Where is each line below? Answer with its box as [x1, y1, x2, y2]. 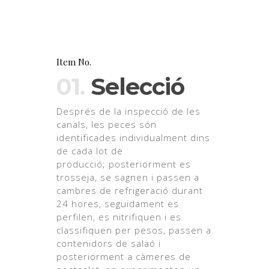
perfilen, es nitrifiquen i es [56, 211, 182, 223]
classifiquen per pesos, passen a [56, 224, 212, 237]
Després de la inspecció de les [56, 105, 201, 118]
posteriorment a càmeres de [56, 250, 192, 263]
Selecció [85, 73, 185, 101]
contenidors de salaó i [56, 237, 162, 250]
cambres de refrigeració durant [56, 184, 204, 197]
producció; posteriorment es [56, 158, 192, 171]
